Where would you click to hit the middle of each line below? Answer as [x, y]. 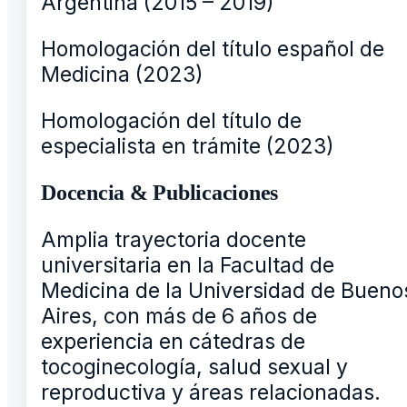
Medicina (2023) [122, 74]
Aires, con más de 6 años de [179, 316]
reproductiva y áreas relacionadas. [211, 392]
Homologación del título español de [213, 49]
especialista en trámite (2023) [188, 146]
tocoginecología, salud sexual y [194, 367]
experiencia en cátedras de [173, 341]
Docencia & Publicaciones [160, 192]
